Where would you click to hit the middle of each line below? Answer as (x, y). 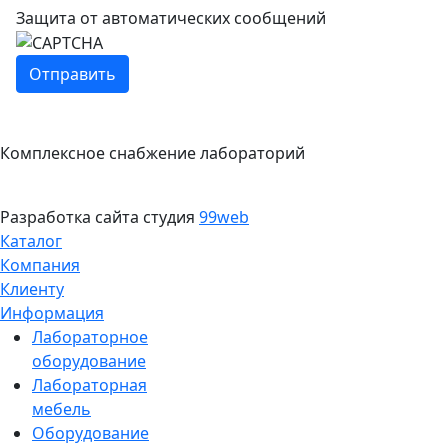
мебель (61, 409)
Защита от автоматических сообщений (171, 17)
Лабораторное (90, 337)
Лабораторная (89, 385)
